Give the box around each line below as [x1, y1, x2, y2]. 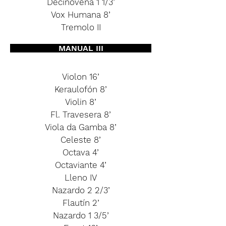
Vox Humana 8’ [51, 10, 110, 20]
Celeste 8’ [61, 135, 101, 145]
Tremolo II [61, 22, 101, 32]
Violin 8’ [65, 97, 96, 107]
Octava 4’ [63, 147, 99, 157]
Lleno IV [65, 173, 97, 183]
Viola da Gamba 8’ [45, 122, 117, 132]
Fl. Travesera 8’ [50, 109, 111, 120]
